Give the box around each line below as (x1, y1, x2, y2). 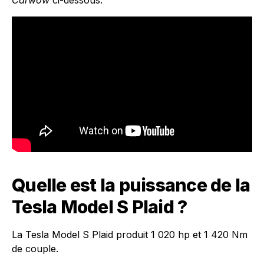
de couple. (12, 243, 58, 255)
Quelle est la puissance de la (12, 174, 250, 196)
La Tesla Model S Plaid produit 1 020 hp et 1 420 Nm (12, 229, 247, 240)
